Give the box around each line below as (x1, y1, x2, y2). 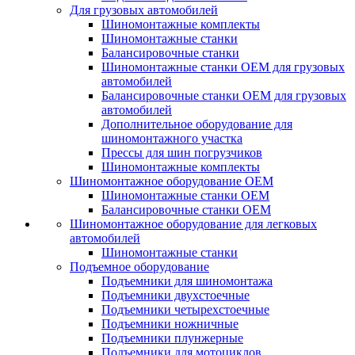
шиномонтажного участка (101, 132, 242, 145)
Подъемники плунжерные (101, 331, 243, 345)
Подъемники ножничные (101, 317, 239, 330)
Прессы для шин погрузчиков (101, 146, 262, 159)
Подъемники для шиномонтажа (101, 274, 273, 288)
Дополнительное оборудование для (101, 117, 292, 131)
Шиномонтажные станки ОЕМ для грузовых (101, 60, 345, 74)
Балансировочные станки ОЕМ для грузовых (101, 89, 346, 102)
